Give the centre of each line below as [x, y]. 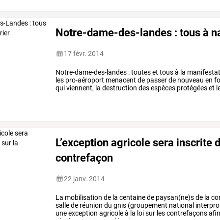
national [181, 205]
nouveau [190, 80]
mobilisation [83, 197]
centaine [132, 197]
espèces [163, 88]
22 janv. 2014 [84, 179]
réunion [91, 205]
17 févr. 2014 [84, 53]
